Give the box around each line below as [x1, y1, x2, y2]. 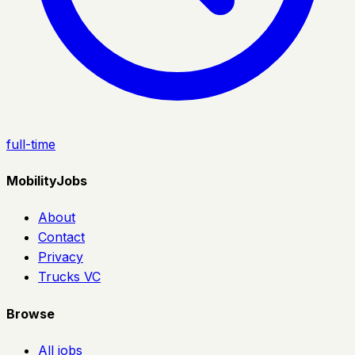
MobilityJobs [6, 173, 87, 189]
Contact [38, 229, 85, 246]
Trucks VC [38, 269, 101, 285]
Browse [6, 305, 55, 322]
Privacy [38, 249, 83, 265]
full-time [6, 136, 55, 152]
